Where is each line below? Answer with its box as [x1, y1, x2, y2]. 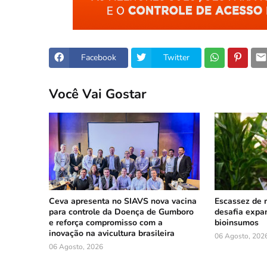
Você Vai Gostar [49, 85, 147, 104]
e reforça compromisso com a [49, 216, 163, 228]
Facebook [81, 52, 116, 64]
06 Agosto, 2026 [49, 241, 103, 252]
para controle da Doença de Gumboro [49, 206, 194, 218]
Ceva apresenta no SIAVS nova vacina [49, 195, 197, 207]
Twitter [163, 52, 190, 64]
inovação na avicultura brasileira [49, 227, 175, 239]
